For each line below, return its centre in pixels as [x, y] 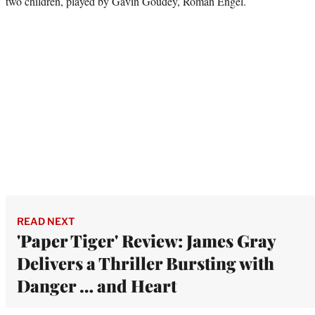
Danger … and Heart [97, 285]
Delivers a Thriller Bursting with [146, 263]
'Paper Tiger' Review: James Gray [146, 240]
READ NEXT [46, 221]
